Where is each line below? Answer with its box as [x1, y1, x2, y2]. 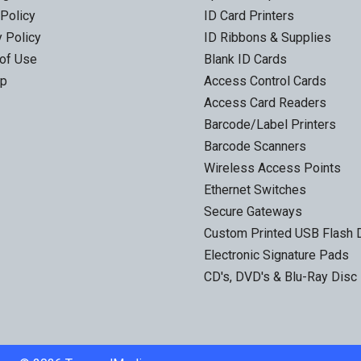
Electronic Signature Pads [203, 247, 349, 263]
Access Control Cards [203, 73, 326, 89]
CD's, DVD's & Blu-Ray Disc [203, 268, 357, 284]
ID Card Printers [203, 7, 294, 23]
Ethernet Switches [203, 181, 306, 197]
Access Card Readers [203, 94, 326, 110]
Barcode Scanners [203, 138, 306, 154]
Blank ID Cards [203, 51, 287, 67]
